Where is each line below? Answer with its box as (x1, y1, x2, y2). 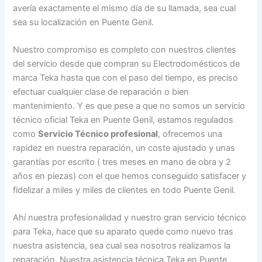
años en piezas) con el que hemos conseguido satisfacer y (13, 171, 247, 182)
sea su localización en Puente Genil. (13, 16, 154, 27)
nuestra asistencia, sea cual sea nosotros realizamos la (13, 240, 231, 251)
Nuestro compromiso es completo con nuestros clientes (13, 44, 237, 56)
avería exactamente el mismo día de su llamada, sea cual (13, 2, 236, 13)
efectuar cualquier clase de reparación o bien (13, 87, 189, 98)
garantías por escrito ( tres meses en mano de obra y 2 (13, 157, 232, 168)
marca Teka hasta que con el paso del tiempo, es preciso (13, 73, 239, 84)
